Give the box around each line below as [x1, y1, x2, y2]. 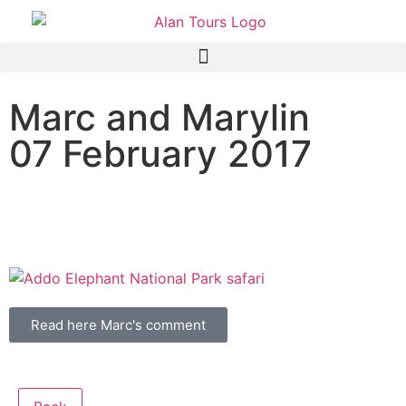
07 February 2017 [9, 130, 312, 176]
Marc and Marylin [9, 94, 310, 140]
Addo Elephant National [9, 186, 333, 222]
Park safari [9, 215, 154, 251]
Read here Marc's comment [31, 316, 206, 334]
